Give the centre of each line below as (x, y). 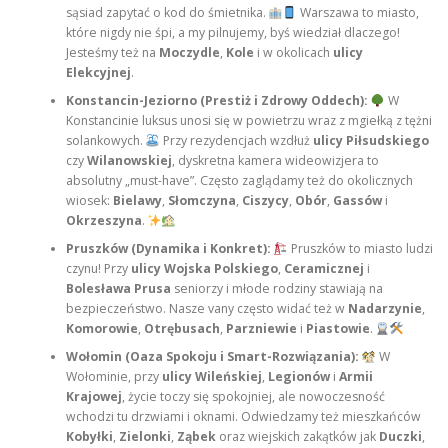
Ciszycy (265, 201)
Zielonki (144, 437)
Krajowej (93, 397)
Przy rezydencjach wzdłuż (236, 141)
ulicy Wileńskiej (211, 377)
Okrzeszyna (103, 221)
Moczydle (189, 53)
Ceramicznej (323, 269)
